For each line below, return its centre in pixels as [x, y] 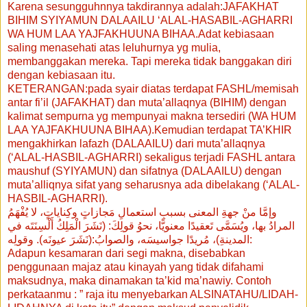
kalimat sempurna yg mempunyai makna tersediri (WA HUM [152, 116]
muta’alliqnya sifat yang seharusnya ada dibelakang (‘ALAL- [153, 184]
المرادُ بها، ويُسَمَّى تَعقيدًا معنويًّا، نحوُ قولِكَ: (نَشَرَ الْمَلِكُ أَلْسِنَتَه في [151, 225]
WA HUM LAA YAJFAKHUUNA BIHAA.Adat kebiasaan [141, 34]
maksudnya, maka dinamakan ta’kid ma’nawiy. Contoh [139, 280]
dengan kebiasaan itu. [61, 75]
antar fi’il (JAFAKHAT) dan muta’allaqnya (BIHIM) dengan [147, 102]
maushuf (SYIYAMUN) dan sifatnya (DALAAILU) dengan [145, 171]
